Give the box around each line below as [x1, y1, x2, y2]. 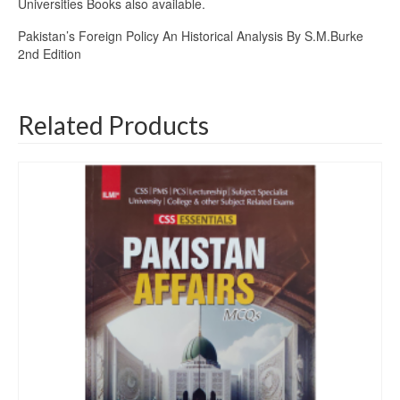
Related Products [18, 110, 209, 141]
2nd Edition [18, 45, 81, 63]
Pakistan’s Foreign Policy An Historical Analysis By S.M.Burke [18, 27, 363, 46]
